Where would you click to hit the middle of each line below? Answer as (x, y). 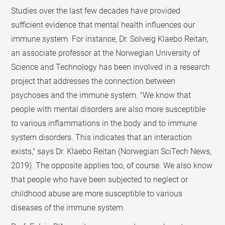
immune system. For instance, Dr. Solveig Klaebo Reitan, (110, 39)
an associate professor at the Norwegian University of (106, 53)
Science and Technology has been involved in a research (111, 67)
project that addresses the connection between (93, 81)
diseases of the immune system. (68, 207)
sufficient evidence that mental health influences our (103, 25)
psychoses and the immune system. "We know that (101, 95)
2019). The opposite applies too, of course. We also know (112, 165)
